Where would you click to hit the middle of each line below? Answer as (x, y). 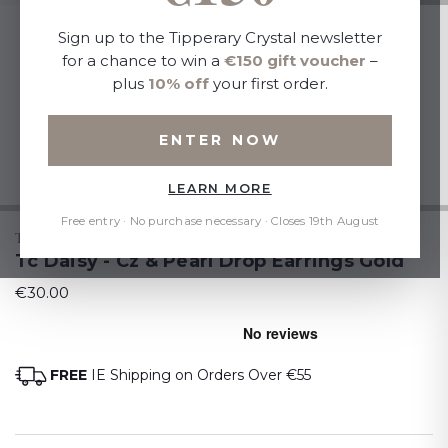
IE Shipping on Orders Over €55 (199, 375)
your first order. (268, 84)
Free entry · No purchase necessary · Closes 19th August (220, 221)
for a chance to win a (143, 61)
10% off (178, 84)
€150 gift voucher (295, 61)
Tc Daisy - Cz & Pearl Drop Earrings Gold (209, 261)
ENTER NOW (220, 140)
